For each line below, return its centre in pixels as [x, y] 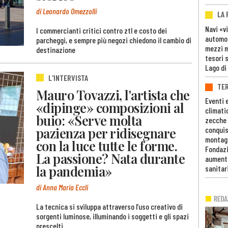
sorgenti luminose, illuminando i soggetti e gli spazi [112, 216]
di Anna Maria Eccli [62, 187]
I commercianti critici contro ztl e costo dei [102, 30]
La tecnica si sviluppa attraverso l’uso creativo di [109, 206]
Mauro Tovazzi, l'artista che [113, 95]
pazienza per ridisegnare [106, 133]
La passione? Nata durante [111, 159]
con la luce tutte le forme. [107, 146]
